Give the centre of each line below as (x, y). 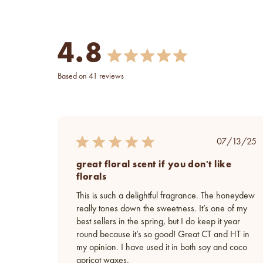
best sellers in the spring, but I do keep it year (158, 222)
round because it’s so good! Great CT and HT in (163, 235)
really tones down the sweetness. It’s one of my (162, 209)
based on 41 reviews (93, 76)
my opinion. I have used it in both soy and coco (162, 247)
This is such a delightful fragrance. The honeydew (166, 196)
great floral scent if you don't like (154, 164)
